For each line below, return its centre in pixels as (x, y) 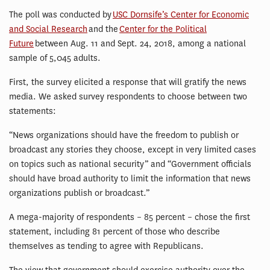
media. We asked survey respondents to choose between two (128, 96)
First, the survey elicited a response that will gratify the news (128, 82)
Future (21, 43)
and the (103, 29)
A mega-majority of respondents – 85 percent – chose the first (130, 217)
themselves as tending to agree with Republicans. (106, 246)
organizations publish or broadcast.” (79, 193)
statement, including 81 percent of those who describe (115, 231)
